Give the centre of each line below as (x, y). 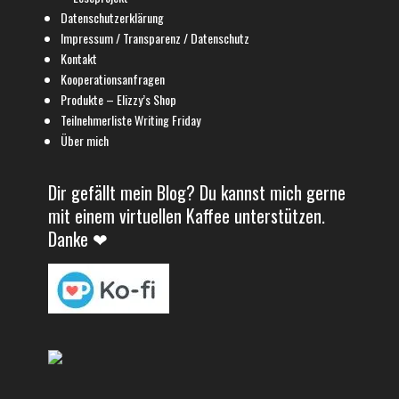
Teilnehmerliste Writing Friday (130, 119)
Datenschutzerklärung (112, 17)
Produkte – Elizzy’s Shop (118, 99)
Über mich (85, 140)
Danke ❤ (78, 238)
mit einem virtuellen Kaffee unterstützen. (187, 215)
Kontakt (79, 58)
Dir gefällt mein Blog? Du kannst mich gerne (197, 192)
